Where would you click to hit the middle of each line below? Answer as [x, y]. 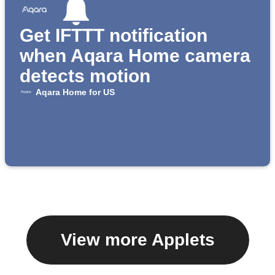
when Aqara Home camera [135, 56]
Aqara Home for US [75, 92]
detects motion [85, 76]
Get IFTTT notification [114, 36]
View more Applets [137, 240]
